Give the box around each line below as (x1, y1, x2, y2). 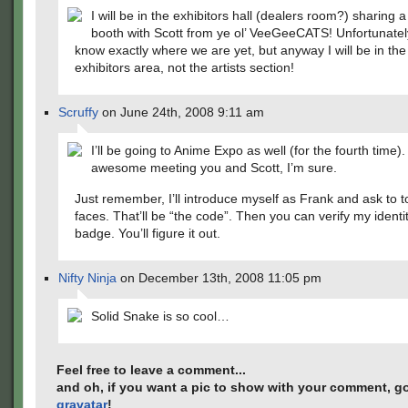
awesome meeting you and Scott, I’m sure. (91, 160, 337, 175)
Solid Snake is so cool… (91, 309, 229, 323)
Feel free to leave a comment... (56, 362, 246, 377)
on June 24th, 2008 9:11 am (98, 105, 264, 119)
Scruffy (58, 105, 98, 119)
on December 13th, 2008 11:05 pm (117, 270, 321, 285)
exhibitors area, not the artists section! (75, 60, 294, 75)
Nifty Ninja (58, 270, 117, 285)
